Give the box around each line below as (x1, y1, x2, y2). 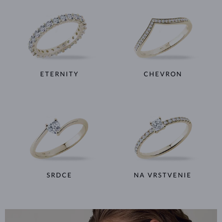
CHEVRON (143, 71, 182, 78)
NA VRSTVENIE (134, 172, 192, 179)
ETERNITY (40, 71, 79, 78)
